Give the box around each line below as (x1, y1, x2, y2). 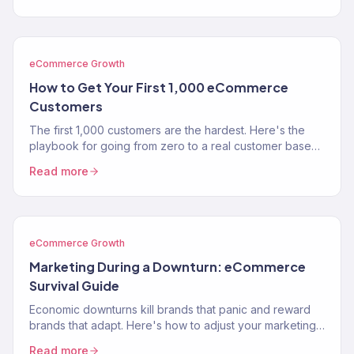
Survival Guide (29, 277, 119, 294)
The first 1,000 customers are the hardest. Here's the (29, 123, 305, 137)
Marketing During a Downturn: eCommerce (29, 258, 306, 275)
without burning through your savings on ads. (29, 155, 263, 168)
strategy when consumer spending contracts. (29, 334, 264, 348)
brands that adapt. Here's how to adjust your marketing (29, 318, 316, 332)
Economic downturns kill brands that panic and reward (29, 303, 311, 316)
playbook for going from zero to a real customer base (29, 139, 311, 153)
